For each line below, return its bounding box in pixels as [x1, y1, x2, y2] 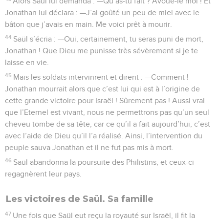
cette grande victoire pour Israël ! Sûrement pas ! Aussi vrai [5, 96, 205, 105]
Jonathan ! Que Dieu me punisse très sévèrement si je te [5, 46, 198, 55]
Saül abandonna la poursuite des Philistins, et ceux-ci [13, 158, 195, 166]
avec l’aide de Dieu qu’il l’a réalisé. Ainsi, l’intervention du [5, 131, 202, 140]
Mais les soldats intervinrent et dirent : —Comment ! [13, 73, 189, 81]
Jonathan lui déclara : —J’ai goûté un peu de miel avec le [5, 8, 199, 17]
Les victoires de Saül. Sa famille [6, 193, 153, 204]
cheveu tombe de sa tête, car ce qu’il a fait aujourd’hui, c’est [5, 120, 210, 128]
